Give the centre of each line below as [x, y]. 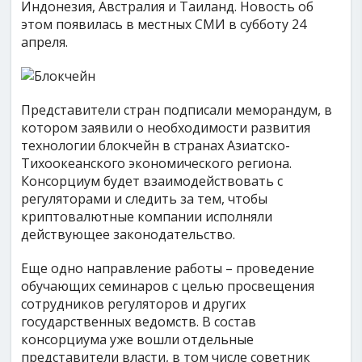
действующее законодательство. [128, 234]
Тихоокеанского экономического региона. [157, 163]
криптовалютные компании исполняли [147, 217]
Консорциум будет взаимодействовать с [152, 181]
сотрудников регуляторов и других [134, 304]
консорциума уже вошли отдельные [138, 339]
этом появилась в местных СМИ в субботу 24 [164, 24]
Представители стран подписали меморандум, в [177, 110]
